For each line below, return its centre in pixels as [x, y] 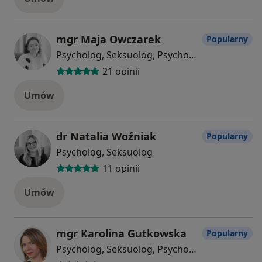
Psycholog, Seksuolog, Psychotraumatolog [193, 55]
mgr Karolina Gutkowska [121, 233]
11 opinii [121, 169]
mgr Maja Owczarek [108, 39]
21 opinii [121, 72]
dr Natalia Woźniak [106, 136]
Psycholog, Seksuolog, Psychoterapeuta [193, 249]
